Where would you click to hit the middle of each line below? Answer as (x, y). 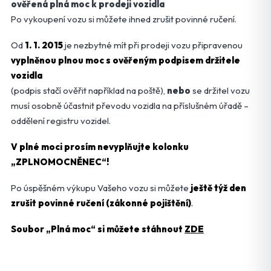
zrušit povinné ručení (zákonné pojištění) (101, 203)
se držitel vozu (220, 91)
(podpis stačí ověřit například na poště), (89, 91)
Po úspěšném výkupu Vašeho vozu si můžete (101, 188)
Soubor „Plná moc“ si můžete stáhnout (97, 229)
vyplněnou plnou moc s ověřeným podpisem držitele (126, 60)
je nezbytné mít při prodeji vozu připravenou (153, 45)
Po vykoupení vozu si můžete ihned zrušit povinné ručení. (124, 19)
